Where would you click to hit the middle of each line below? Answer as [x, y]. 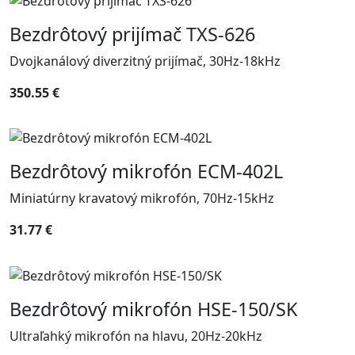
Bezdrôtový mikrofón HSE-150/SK [154, 309]
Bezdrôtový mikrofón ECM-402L [146, 172]
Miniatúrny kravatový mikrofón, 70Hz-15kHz [142, 198]
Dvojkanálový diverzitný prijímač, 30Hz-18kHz [145, 61]
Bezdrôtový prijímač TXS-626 [132, 34]
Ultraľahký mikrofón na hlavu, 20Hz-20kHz [136, 336]
